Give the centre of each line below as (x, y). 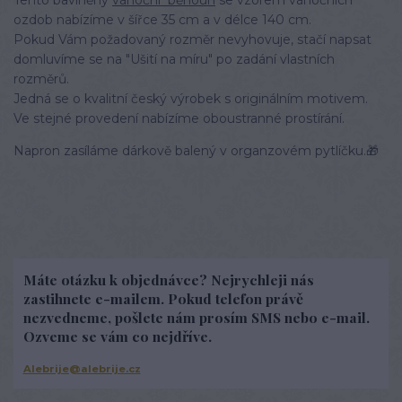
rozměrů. (41, 79)
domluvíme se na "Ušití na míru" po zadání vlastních (174, 59)
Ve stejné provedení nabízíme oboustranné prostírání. (179, 118)
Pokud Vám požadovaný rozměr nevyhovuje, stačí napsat (192, 39)
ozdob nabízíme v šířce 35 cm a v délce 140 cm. (162, 19)
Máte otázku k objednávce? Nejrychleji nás (168, 280)
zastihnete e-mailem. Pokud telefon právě (163, 299)
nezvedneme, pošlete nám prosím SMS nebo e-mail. (196, 318)
